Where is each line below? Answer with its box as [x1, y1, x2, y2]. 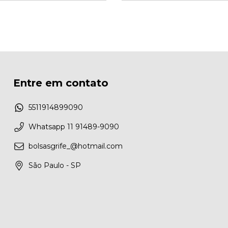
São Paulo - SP [28, 160, 81, 170]
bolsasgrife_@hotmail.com [28, 141, 123, 151]
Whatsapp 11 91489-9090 [28, 122, 119, 131]
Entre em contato [13, 77, 108, 90]
